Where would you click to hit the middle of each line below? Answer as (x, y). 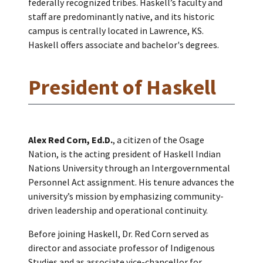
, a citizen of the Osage (159, 139)
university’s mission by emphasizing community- (126, 196)
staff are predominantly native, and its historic (121, 16)
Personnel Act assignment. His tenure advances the (131, 182)
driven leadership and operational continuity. (118, 210)
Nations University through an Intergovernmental (129, 168)
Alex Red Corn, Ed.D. (70, 139)
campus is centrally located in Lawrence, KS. (116, 30)
